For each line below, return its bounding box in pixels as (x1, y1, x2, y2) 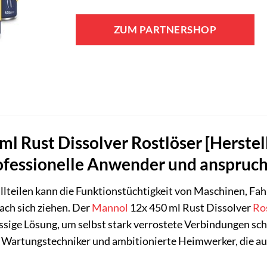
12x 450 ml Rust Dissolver (128, 201, 253, 215)
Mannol (92, 201, 128, 215)
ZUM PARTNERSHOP (113, 23, 217, 36)
